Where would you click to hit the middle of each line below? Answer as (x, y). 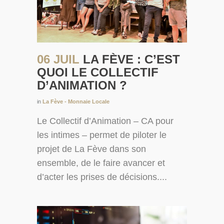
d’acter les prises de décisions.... (102, 177)
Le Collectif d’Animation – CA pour (105, 121)
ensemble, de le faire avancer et (101, 163)
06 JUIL (60, 59)
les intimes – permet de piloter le (102, 135)
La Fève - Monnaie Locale (76, 102)
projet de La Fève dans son (91, 149)
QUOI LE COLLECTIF (98, 72)
